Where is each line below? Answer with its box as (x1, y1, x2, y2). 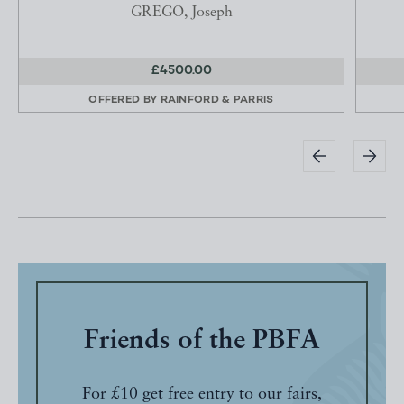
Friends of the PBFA (84, 327, 320, 356)
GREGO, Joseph (130, 5, 233, 21)
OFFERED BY (88, 95, 161, 106)
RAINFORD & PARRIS (160, 95, 274, 106)
